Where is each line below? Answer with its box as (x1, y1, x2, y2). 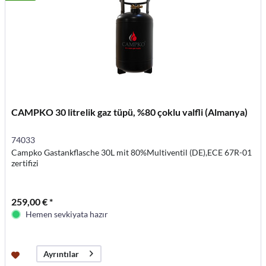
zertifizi (11, 157, 39, 168)
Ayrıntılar (43, 249, 80, 259)
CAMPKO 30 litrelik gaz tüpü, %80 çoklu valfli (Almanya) (11, 106, 248, 118)
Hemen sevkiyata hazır (26, 208, 109, 219)
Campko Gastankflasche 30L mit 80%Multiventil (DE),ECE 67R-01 (11, 147, 252, 157)
